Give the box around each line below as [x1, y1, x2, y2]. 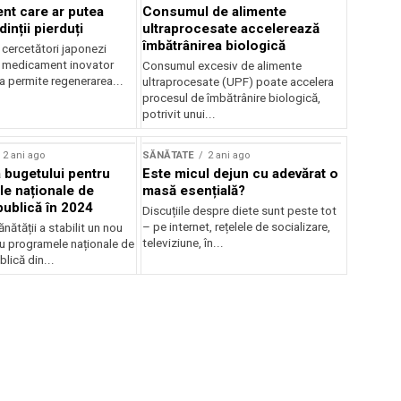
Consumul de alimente [142, 4, 287, 20]
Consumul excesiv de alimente [142, 59, 303, 73]
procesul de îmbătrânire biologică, [142, 91, 321, 105]
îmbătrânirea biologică [142, 38, 286, 54]
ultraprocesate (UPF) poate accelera [142, 75, 335, 89]
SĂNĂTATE [142, 149, 195, 161]
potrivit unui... [142, 107, 217, 121]
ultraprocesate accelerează [142, 21, 320, 37]
